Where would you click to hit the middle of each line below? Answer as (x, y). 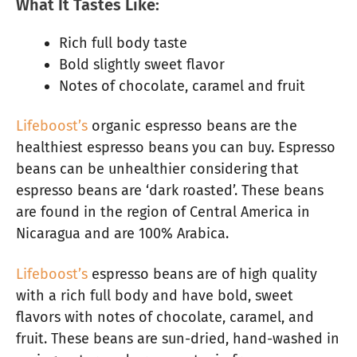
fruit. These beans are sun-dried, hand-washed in (178, 338)
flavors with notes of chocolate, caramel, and (165, 317)
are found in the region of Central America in (163, 212)
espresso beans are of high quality (202, 274)
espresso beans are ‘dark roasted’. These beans (170, 191)
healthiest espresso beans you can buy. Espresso (176, 148)
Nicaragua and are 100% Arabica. (122, 234)
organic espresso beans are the (192, 126)
